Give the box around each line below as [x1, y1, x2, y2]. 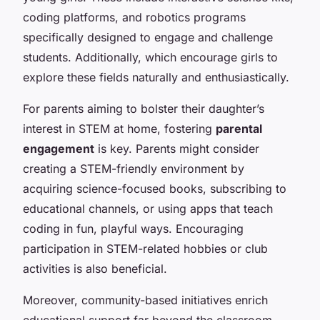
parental [216, 121, 262, 136]
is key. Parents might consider [94, 141, 259, 156]
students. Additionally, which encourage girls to [23, 49, 278, 64]
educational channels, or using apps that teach [23, 201, 273, 216]
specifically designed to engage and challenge [23, 29, 273, 44]
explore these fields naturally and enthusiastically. [23, 69, 289, 84]
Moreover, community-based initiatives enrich [23, 292, 268, 307]
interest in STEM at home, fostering [23, 121, 216, 136]
